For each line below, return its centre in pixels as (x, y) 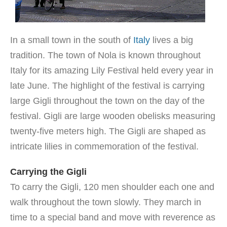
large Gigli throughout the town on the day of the (107, 101)
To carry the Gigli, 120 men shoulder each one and (112, 187)
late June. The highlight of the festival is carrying (107, 86)
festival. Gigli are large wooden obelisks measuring (113, 116)
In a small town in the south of (72, 40)
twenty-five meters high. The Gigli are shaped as (108, 131)
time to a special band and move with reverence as (113, 217)
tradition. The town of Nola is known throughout (105, 55)
